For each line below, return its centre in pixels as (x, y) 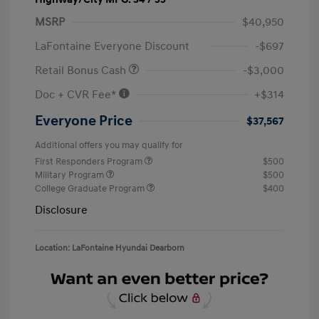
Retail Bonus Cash (82, 71)
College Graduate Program (91, 189)
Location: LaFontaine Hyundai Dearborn (110, 249)
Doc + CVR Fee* (77, 95)
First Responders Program (90, 162)
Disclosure (61, 210)
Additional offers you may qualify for (109, 146)
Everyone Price (84, 121)
